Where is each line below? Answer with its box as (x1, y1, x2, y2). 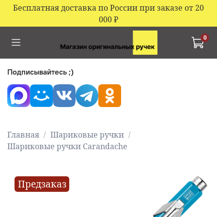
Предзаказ (17, 177, 66, 191)
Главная (7, 129, 39, 140)
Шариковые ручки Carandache (7, 140, 127, 152)
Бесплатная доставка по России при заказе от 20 (13, 2, 204, 13)
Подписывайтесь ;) (7, 67, 74, 77)
